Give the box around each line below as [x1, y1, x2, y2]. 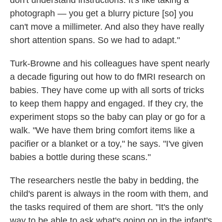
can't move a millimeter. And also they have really [10, 22, 204, 32]
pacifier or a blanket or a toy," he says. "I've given [10, 139, 203, 149]
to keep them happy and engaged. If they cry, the [10, 99, 203, 109]
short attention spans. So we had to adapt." [10, 35, 180, 45]
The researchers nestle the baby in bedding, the [10, 175, 199, 185]
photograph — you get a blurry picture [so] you [10, 8, 193, 18]
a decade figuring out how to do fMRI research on [10, 72, 205, 82]
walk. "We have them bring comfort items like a [10, 125, 195, 135]
